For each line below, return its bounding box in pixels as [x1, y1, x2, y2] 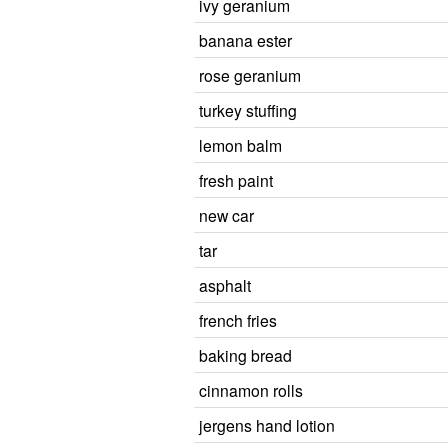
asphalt [199, 274, 251, 296]
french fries [199, 309, 277, 331]
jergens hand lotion [199, 414, 335, 436]
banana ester [199, 29, 292, 51]
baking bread [199, 344, 292, 366]
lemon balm [199, 134, 282, 156]
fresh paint [199, 169, 273, 191]
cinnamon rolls [199, 379, 303, 401]
